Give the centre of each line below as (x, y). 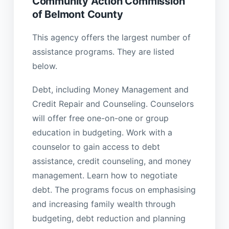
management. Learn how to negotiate (105, 176)
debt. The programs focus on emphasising (114, 190)
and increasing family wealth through (104, 204)
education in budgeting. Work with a (102, 133)
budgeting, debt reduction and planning (109, 219)
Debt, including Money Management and (110, 90)
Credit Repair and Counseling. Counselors (113, 104)
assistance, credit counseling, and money (111, 161)
